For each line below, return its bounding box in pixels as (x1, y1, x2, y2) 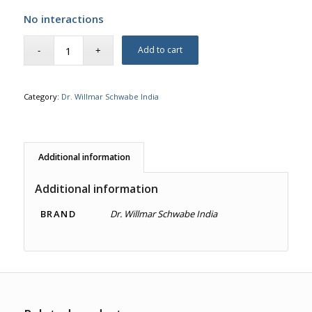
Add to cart (138, 44, 183, 56)
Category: (23, 91, 61, 102)
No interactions (23, 11, 104, 26)
